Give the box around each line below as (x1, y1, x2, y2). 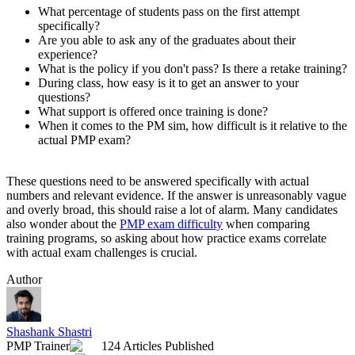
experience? (38, 48, 97, 62)
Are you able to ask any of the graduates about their (38, 33, 296, 48)
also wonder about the (6, 217, 120, 231)
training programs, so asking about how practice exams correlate (6, 231, 326, 246)
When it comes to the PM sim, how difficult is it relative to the (38, 119, 347, 133)
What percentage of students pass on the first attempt (38, 5, 300, 19)
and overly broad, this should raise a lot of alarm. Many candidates (6, 203, 338, 217)
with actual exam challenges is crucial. (6, 246, 197, 260)
